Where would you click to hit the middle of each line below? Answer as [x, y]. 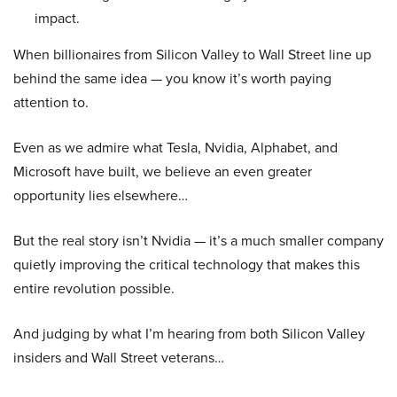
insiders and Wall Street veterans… [119, 358]
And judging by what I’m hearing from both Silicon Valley [189, 334]
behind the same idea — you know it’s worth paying [172, 79]
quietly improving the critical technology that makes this [187, 265]
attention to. [51, 103]
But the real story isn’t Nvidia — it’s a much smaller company [198, 241]
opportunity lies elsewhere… [101, 196]
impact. [57, 19]
